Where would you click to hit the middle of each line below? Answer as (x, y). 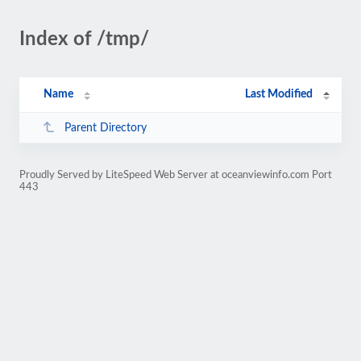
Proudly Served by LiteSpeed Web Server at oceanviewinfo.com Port (176, 175)
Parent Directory (105, 128)
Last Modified (279, 94)
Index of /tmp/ (84, 39)
